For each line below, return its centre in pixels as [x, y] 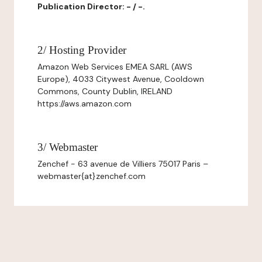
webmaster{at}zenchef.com [92, 176]
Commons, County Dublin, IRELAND [105, 91]
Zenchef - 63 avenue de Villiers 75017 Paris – [123, 164]
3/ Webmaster [68, 147]
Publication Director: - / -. [91, 6]
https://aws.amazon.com [85, 104]
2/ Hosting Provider [82, 50]
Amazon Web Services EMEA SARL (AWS [115, 67]
